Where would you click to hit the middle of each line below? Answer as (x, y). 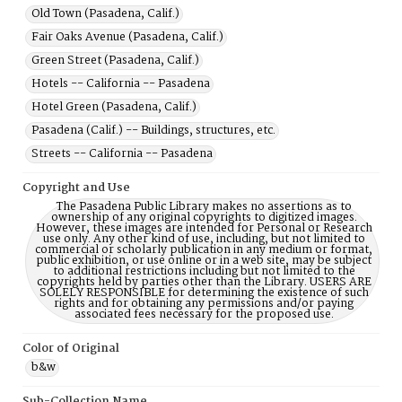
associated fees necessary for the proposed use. (204, 315)
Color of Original (71, 349)
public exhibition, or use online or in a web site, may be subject (204, 261)
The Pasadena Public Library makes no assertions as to (204, 207)
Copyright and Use (76, 188)
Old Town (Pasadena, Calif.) (105, 14)
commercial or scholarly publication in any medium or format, (204, 250)
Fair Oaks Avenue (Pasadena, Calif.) (127, 37)
